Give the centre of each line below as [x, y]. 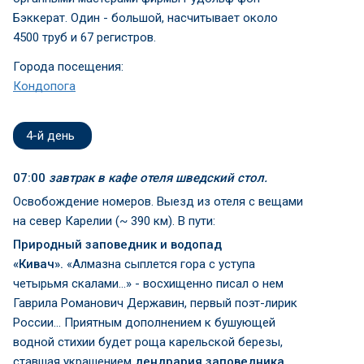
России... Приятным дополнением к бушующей [144, 323]
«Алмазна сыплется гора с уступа [161, 264]
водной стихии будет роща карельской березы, [148, 342]
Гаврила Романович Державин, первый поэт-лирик [155, 303]
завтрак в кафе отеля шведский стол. [158, 178]
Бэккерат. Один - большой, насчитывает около [145, 18]
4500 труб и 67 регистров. [84, 37]
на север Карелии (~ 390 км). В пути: [114, 221]
